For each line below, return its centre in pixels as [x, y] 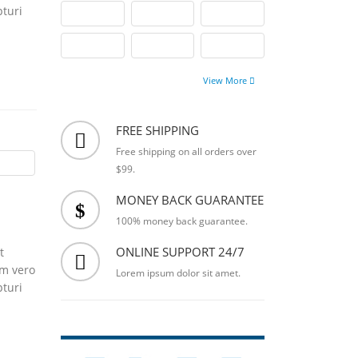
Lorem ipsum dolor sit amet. [178, 273]
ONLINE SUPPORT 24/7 [180, 252]
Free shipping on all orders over [186, 152]
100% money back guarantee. [182, 221]
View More [226, 81]
